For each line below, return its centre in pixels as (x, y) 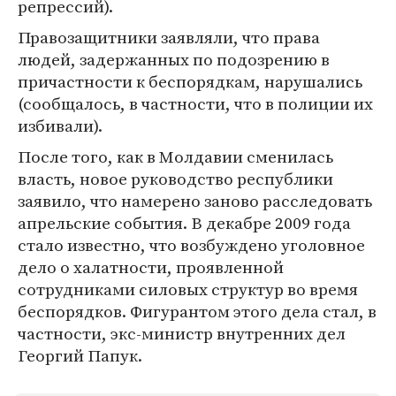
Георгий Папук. (80, 355)
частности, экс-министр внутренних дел (182, 333)
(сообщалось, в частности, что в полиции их (195, 103)
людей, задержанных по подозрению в (174, 59)
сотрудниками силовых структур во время (188, 289)
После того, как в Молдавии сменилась (175, 156)
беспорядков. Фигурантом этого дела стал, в (197, 311)
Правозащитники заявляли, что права (169, 37)
